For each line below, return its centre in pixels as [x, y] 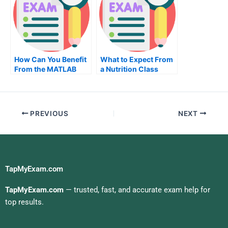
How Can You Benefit [50, 60]
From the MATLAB [45, 69]
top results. [24, 202]
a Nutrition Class [129, 69]
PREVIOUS [48, 113]
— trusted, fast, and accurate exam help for [137, 190]
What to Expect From [137, 60]
